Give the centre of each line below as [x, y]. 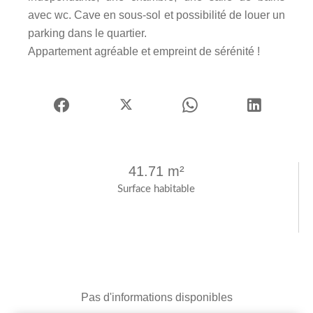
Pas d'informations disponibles [156, 297]
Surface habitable [156, 189]
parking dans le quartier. [87, 33]
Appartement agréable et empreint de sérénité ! [144, 51]
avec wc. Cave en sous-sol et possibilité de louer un [156, 15]
